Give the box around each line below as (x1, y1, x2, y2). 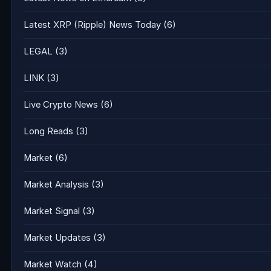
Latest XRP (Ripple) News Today (24, 19, 161, 30)
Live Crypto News (24, 99, 98, 110)
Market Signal (24, 206, 80, 217)
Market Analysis (24, 179, 89, 190)
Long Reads (24, 126, 73, 137)
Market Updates (24, 232, 91, 243)
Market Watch (24, 259, 82, 270)
